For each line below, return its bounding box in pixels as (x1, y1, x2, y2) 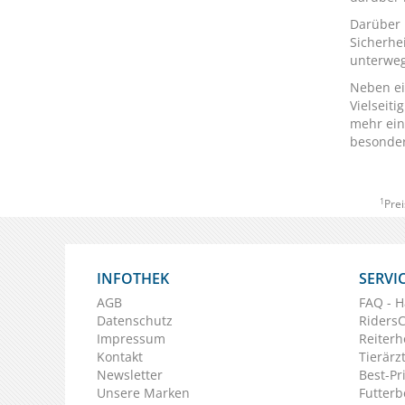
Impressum (97, 330, 165, 347)
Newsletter (97, 366, 163, 383)
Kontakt (97, 348, 143, 365)
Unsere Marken (97, 384, 190, 401)
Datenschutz (97, 312, 173, 329)
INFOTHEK (97, 268, 169, 288)
